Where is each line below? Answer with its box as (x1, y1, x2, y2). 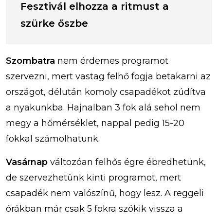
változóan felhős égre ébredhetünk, (48, 156, 206, 167)
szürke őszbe (20, 17, 88, 29)
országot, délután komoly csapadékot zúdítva (6, 86, 206, 97)
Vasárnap (6, 156, 48, 167)
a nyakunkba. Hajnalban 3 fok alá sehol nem (6, 102, 200, 113)
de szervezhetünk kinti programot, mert (6, 172, 181, 183)
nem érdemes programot (55, 55, 168, 66)
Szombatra (6, 55, 55, 66)
